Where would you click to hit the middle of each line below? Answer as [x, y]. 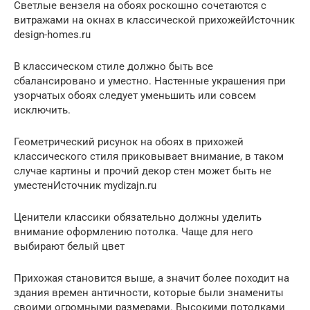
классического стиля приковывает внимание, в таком [149, 156]
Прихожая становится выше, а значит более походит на [152, 278]
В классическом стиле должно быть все [113, 66]
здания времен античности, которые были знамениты [149, 292]
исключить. [42, 110]
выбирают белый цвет [69, 246]
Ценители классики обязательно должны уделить [138, 217]
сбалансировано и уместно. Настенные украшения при [150, 81]
